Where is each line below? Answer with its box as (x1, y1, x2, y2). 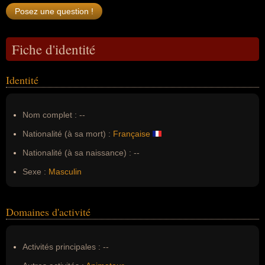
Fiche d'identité (12, 40, 95, 58)
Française (113, 129, 150, 138)
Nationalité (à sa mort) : (22, 129, 111, 138)
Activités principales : (22, 242, 101, 251)
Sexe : (22, 167, 46, 176)
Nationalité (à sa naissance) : (22, 148, 131, 157)
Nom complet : (22, 110, 79, 119)
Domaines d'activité (6, 205, 91, 219)
